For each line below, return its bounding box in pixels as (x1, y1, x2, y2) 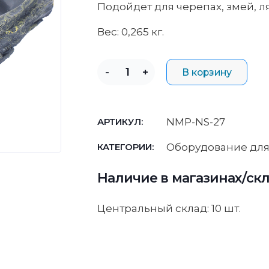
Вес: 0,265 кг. (97, 25, 165, 38)
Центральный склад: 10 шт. (97, 202, 241, 214)
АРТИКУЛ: (97, 116, 144, 127)
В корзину (182, 66, 232, 78)
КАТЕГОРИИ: (97, 141, 154, 153)
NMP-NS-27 (166, 115, 226, 128)
